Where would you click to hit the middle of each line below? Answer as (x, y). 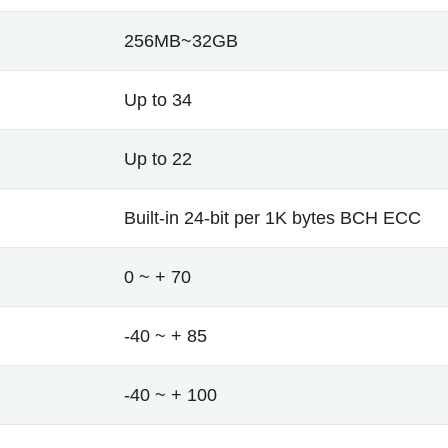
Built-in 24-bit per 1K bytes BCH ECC (272, 218)
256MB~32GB (181, 41)
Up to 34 (158, 100)
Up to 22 (158, 159)
